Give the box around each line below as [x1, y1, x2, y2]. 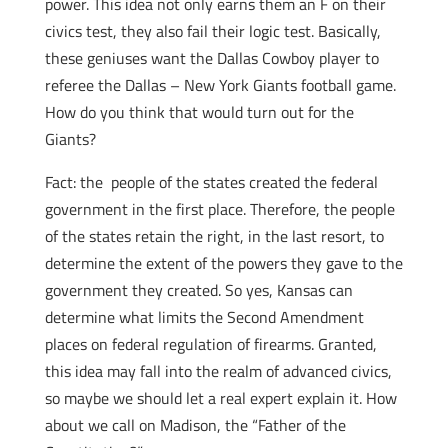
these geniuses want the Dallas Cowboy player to [44, 46, 379, 70]
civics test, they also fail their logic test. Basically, [44, 19, 381, 43]
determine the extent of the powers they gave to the [44, 251, 403, 275]
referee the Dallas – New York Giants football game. [44, 73, 396, 97]
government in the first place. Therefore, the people [44, 197, 395, 221]
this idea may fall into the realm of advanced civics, [44, 359, 392, 383]
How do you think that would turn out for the [44, 100, 354, 124]
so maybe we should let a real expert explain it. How [44, 386, 397, 410]
